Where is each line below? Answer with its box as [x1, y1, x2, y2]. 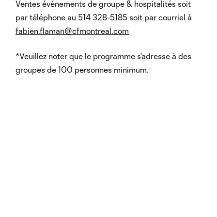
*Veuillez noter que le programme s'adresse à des [15, 51, 191, 61]
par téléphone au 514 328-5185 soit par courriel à [15, 13, 192, 22]
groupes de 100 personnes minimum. [15, 65, 149, 74]
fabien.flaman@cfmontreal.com [15, 26, 129, 35]
